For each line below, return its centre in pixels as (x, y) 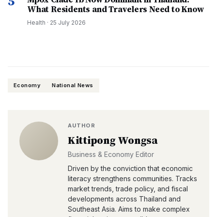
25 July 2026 (68, 23)
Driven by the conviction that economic (130, 168)
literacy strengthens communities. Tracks (132, 178)
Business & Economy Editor (111, 154)
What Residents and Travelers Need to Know (116, 9)
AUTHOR (82, 125)
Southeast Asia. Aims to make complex (129, 209)
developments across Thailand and (124, 199)
